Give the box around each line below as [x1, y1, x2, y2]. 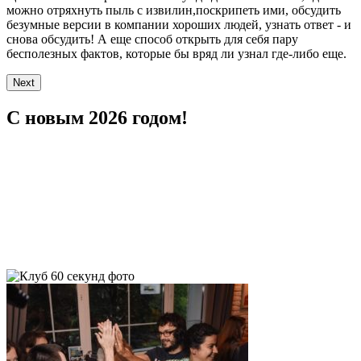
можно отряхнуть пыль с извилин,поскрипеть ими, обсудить [6, 3, 341, 18]
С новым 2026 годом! [6, 107, 188, 129]
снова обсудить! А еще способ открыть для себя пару [6, 32, 298, 47]
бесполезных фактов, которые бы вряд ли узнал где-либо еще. [6, 47, 346, 61]
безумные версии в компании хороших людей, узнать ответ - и [6, 18, 351, 32]
